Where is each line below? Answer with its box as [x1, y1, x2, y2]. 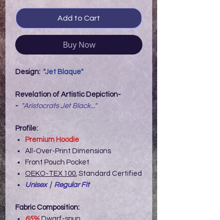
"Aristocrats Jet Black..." [21, 102, 97, 110]
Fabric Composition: [15, 204, 80, 211]
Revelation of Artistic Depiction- [15, 91, 121, 98]
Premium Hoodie [25, 136, 81, 143]
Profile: [15, 125, 38, 132]
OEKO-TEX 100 [25, 170, 76, 177]
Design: [15, 68, 42, 76]
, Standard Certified [76, 170, 142, 177]
